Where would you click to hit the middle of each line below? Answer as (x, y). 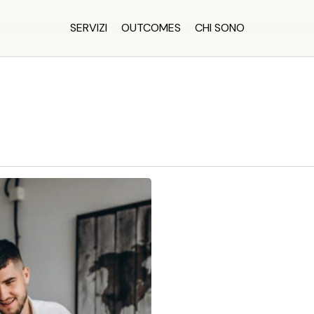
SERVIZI (88, 28)
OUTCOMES (151, 28)
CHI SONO (219, 28)
